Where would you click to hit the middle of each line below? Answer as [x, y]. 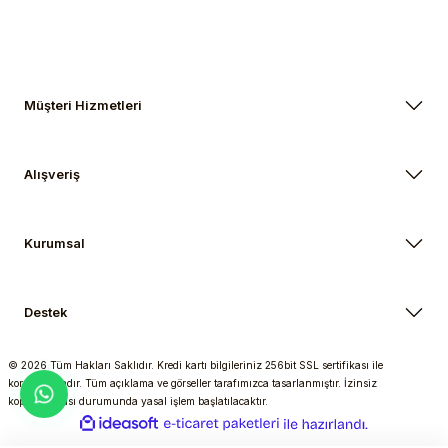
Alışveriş [52, 174]
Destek [45, 312]
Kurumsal [54, 243]
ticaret [294, 439]
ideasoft [177, 422]
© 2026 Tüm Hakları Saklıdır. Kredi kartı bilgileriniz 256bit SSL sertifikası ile [195, 365]
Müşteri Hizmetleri [83, 105]
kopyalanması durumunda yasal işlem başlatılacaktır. [138, 401]
